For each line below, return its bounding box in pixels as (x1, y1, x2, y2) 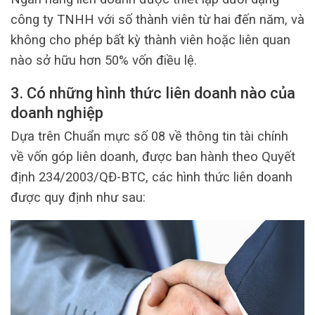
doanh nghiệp (11, 103, 103, 122)
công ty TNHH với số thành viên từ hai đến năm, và (11, 12, 304, 27)
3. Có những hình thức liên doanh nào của (11, 84, 295, 102)
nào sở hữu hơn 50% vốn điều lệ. (11, 53, 197, 68)
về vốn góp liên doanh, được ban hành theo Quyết (11, 148, 295, 164)
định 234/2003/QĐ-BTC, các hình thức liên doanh (11, 169, 292, 184)
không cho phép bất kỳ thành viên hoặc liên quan (11, 32, 290, 48)
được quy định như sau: (11, 189, 146, 205)
